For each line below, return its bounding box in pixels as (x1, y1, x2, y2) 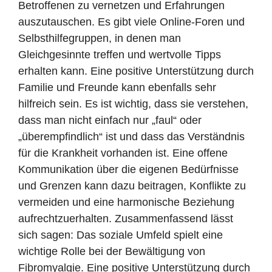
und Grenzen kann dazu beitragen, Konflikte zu (18, 180, 246, 192)
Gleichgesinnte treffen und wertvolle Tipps (18, 49, 221, 61)
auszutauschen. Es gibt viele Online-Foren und (18, 16, 245, 29)
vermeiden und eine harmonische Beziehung (18, 196, 234, 209)
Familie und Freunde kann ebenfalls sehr (18, 81, 216, 94)
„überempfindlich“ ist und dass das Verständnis (18, 131, 245, 143)
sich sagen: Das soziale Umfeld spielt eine (18, 229, 223, 242)
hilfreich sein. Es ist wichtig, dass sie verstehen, (18, 98, 248, 110)
